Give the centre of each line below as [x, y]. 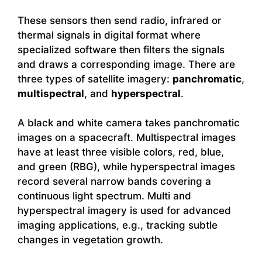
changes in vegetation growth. [90, 240]
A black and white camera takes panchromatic [129, 123]
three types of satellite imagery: [95, 79]
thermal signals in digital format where [109, 35]
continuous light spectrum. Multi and [104, 196]
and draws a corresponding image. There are [126, 64]
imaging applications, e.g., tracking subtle [118, 225]
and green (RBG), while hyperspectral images [126, 167]
